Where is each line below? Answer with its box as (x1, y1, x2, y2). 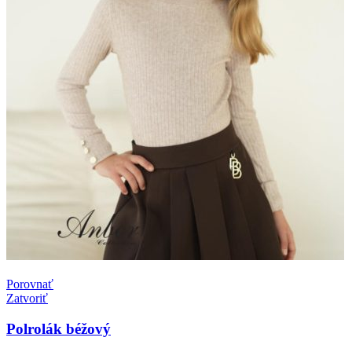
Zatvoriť (6, 291, 48, 306)
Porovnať (6, 277, 53, 291)
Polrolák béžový (6, 321, 111, 337)
